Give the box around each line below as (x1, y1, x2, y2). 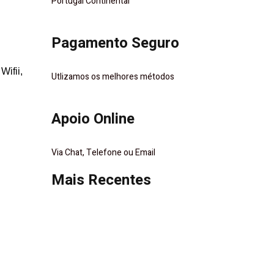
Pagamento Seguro (51, 32, 179, 54)
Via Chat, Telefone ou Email (51, 146, 155, 159)
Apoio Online (51, 108, 135, 130)
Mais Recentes (51, 169, 151, 191)
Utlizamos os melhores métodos (51, 70, 174, 83)
